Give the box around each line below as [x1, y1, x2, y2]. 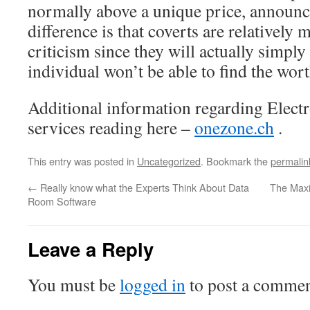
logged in [120, 273, 185, 296]
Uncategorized [137, 154, 201, 168]
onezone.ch [194, 116, 274, 139]
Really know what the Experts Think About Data [37, 180, 249, 194]
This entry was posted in [28, 154, 137, 168]
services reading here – [28, 116, 194, 139]
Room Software [28, 194, 96, 208]
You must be [28, 273, 120, 296]
